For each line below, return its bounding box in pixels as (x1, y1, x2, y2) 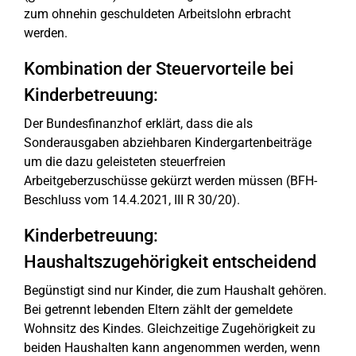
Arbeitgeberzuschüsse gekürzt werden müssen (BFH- (24, 173, 317, 188)
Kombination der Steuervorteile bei (24, 59, 294, 79)
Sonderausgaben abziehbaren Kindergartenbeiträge (24, 135, 311, 150)
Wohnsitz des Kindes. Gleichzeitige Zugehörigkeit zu (24, 321, 315, 336)
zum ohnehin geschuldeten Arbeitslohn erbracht (24, 6, 291, 21)
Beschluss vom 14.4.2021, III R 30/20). (24, 192, 240, 207)
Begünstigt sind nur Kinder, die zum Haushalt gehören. (24, 283, 327, 298)
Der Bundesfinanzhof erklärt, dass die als (24, 116, 253, 131)
